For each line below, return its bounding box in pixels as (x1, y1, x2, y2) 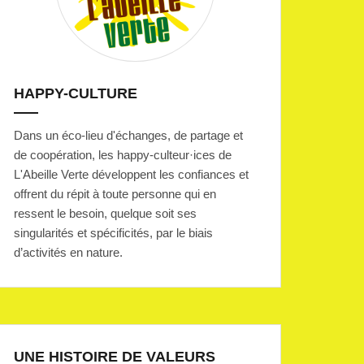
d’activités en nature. (14, 245, 123, 259)
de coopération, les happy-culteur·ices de (14, 148, 232, 162)
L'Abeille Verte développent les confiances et (14, 167, 249, 181)
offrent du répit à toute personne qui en (14, 187, 216, 201)
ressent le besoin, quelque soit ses (14, 206, 197, 220)
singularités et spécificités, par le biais (14, 226, 213, 240)
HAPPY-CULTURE (14, 85, 137, 102)
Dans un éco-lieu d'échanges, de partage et (14, 128, 243, 142)
